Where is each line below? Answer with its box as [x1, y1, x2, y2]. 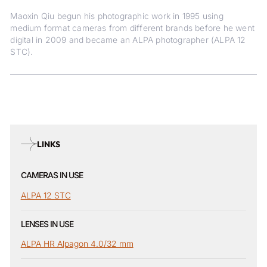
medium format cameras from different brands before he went [10, 23, 254, 33]
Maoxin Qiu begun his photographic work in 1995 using [10, 11, 223, 21]
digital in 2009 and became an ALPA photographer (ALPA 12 [10, 35, 246, 45]
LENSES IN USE [20, 219, 73, 229]
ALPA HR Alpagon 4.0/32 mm [20, 239, 133, 249]
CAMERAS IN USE [20, 170, 83, 181]
